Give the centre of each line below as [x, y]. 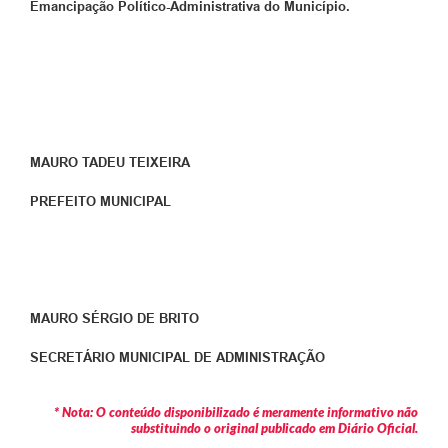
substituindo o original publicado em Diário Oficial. [274, 427]
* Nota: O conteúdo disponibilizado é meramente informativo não [236, 411]
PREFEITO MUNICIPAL [100, 201]
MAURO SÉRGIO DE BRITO [114, 318]
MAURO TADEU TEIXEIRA [110, 162]
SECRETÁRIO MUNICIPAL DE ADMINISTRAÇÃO [177, 357]
